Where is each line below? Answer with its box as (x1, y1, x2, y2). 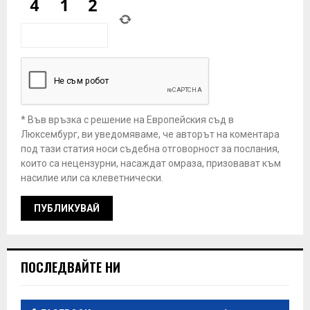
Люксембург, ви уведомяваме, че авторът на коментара (21, 128, 280, 140)
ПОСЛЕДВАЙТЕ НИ (21, 257, 120, 276)
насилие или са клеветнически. (21, 172, 163, 183)
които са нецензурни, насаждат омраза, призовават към (21, 157, 281, 169)
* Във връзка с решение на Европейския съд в (21, 113, 234, 125)
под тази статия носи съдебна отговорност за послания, (21, 143, 280, 154)
